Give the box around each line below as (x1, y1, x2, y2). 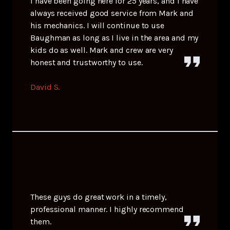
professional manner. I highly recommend (30, 204, 184, 214)
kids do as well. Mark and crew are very (30, 45, 173, 55)
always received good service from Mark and (30, 8, 194, 18)
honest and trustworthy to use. (30, 57, 143, 67)
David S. (30, 82, 60, 92)
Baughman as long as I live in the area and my (30, 32, 199, 43)
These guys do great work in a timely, (30, 191, 167, 202)
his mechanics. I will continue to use (30, 20, 165, 30)
